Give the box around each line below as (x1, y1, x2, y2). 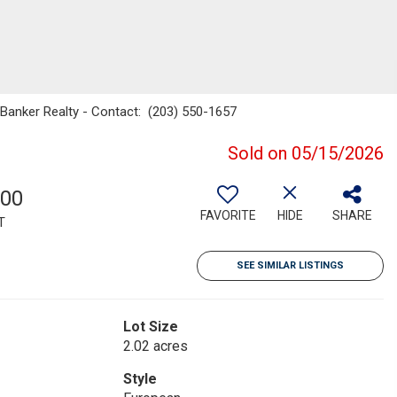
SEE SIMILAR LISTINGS (237, 260, 344, 271)
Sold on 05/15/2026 (228, 143, 384, 164)
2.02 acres (122, 338, 188, 354)
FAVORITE (199, 208, 256, 222)
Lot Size (122, 318, 178, 335)
